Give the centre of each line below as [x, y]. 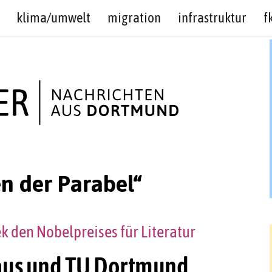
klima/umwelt [53, 18]
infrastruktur [212, 18]
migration [134, 18]
